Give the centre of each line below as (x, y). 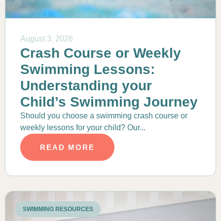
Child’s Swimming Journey (109, 102)
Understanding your (86, 86)
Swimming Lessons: (88, 70)
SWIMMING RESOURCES (58, 209)
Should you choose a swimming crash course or (104, 116)
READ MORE (67, 147)
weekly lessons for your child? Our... (83, 128)
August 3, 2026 (47, 39)
